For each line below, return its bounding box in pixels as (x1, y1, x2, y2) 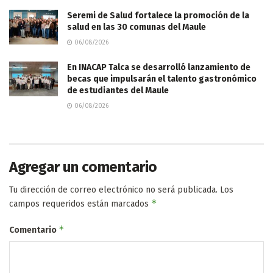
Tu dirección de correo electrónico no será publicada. (9, 184, 218, 195)
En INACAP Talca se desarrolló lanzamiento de (67, 62, 250, 73)
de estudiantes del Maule (67, 85, 169, 96)
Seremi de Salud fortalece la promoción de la (67, 10, 249, 21)
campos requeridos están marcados (9, 198, 151, 209)
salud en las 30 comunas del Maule (67, 21, 206, 32)
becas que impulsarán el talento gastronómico (67, 73, 257, 84)
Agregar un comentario (9, 158, 157, 175)
